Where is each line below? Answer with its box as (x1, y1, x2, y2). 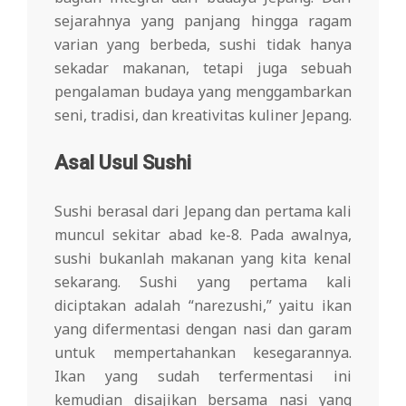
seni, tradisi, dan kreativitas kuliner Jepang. (54, 104, 352, 125)
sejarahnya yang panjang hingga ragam (54, 10, 352, 31)
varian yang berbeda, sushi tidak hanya (54, 34, 352, 54)
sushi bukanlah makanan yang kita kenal (54, 247, 352, 268)
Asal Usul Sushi (54, 150, 191, 174)
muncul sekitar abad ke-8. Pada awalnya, (54, 224, 352, 245)
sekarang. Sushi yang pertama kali (54, 271, 352, 292)
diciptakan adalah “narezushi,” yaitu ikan (54, 295, 352, 315)
